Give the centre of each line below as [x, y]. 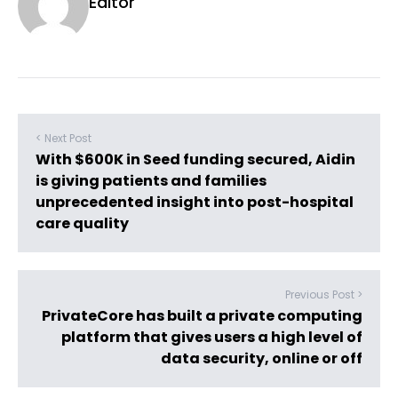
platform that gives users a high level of [212, 337]
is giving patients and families [151, 181]
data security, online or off [262, 358]
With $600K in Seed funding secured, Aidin [195, 159]
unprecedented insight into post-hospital [195, 202]
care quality [82, 223]
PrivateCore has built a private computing [202, 316]
